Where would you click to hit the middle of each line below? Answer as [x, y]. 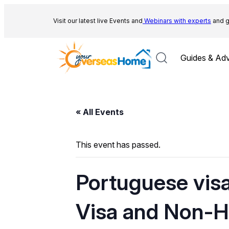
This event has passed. [118, 145]
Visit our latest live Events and [98, 21]
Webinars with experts [177, 21]
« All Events [100, 112]
